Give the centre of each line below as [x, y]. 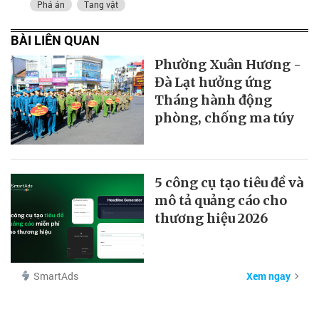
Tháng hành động [214, 100]
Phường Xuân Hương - [228, 65]
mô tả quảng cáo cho [221, 201]
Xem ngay [268, 276]
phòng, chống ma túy [225, 118]
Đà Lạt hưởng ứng [213, 83]
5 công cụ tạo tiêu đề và [229, 183]
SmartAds [56, 276]
